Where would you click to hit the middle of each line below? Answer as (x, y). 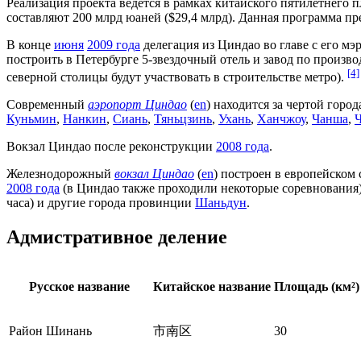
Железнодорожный (60, 174)
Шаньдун (221, 203)
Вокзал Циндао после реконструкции (111, 147)
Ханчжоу (281, 119)
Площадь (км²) (317, 286)
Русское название (79, 286)
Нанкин (85, 119)
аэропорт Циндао (137, 105)
